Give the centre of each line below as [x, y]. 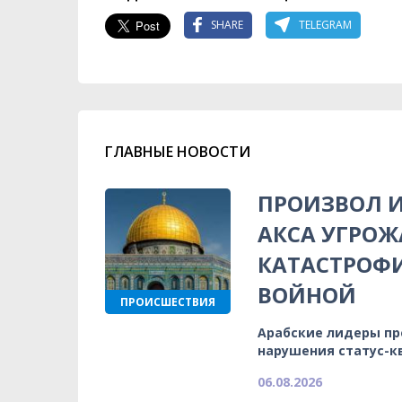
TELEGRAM [325, 25]
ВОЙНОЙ [307, 294]
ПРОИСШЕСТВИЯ [168, 301]
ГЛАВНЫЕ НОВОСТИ [178, 151]
